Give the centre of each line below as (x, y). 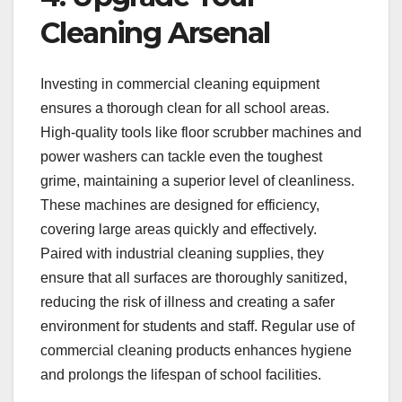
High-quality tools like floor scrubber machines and (201, 132)
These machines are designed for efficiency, (180, 205)
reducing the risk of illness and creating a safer (188, 301)
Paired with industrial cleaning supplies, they (182, 253)
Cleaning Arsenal (155, 33)
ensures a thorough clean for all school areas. (185, 108)
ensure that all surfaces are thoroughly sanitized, (194, 277)
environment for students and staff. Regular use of (197, 326)
